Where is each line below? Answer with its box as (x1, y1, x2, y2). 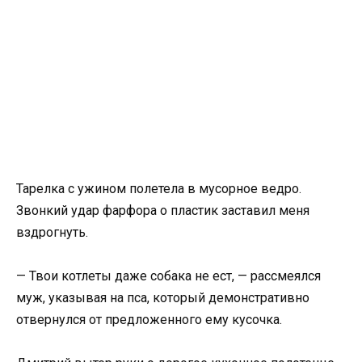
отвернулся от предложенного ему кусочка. (16, 312, 282, 328)
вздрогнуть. (16, 225, 88, 240)
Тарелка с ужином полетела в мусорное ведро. (16, 181, 301, 196)
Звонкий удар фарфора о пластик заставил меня (16, 203, 309, 218)
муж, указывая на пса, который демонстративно (16, 290, 309, 306)
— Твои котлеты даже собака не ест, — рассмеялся (16, 268, 321, 284)
